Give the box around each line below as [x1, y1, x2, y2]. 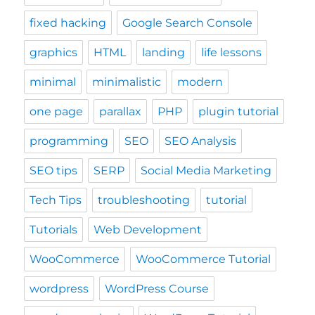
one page [30, 104, 84, 118]
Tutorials [30, 222, 78, 236]
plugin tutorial [198, 104, 279, 118]
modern [177, 75, 224, 89]
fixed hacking [30, 15, 107, 30]
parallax [99, 104, 142, 118]
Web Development [94, 222, 202, 236]
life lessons [201, 45, 262, 59]
